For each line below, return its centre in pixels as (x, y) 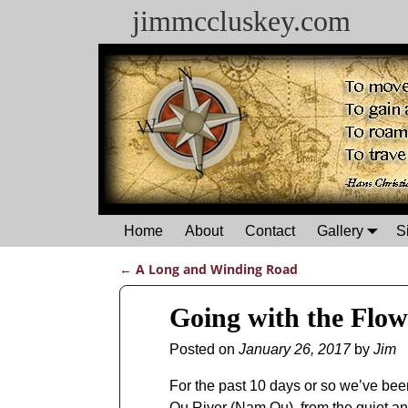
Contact (270, 230)
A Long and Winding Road (214, 270)
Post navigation (184, 287)
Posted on (204, 350)
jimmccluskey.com (241, 21)
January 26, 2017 (294, 350)
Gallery (340, 230)
